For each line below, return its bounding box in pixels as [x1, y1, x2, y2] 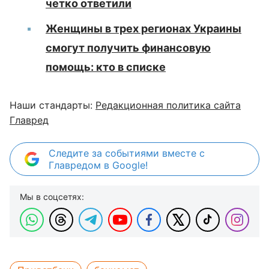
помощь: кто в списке [46, 60, 166, 73]
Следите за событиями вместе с [49, 147, 205, 159]
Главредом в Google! [49, 159, 148, 171]
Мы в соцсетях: [20, 191, 84, 202]
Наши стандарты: [10, 98, 95, 111]
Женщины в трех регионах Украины [46, 22, 241, 35]
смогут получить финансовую [46, 41, 211, 54]
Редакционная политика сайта [95, 98, 241, 111]
